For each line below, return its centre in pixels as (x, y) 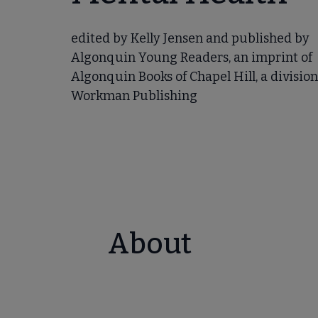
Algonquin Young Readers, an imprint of (192, 57)
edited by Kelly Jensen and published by (190, 38)
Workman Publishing (134, 95)
